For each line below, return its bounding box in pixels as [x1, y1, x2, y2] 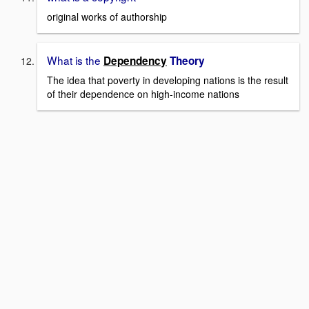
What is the [47, 52, 103, 68]
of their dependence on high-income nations [47, 87, 239, 101]
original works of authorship [47, 9, 167, 23]
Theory [167, 52, 205, 68]
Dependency [103, 52, 167, 68]
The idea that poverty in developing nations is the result [47, 73, 288, 88]
